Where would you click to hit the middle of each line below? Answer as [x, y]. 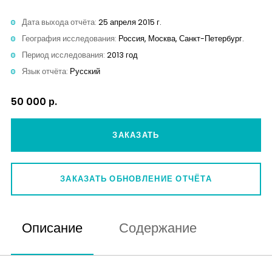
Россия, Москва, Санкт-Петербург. [181, 39]
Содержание [158, 228]
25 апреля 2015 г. [130, 22]
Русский [85, 72]
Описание [52, 228]
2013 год [122, 55]
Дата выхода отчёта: [60, 22]
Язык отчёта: [46, 72]
